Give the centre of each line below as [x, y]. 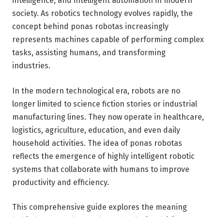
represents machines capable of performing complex [108, 39]
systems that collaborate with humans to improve [101, 169]
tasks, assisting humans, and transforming [89, 52]
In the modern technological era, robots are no [96, 91]
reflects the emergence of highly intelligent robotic [103, 156]
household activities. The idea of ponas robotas [97, 143]
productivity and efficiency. [61, 182]
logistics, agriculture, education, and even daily [96, 130]
